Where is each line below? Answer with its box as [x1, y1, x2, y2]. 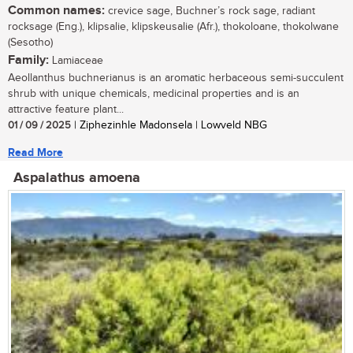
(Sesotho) [8, 36, 53, 50]
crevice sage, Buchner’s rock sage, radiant [105, 5, 315, 18]
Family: [8, 53, 49, 69]
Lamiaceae [49, 54, 103, 68]
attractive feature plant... [8, 103, 124, 117]
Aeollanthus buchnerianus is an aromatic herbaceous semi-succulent [8, 72, 344, 85]
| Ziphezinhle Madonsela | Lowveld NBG [71, 119, 267, 132]
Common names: [8, 3, 105, 19]
